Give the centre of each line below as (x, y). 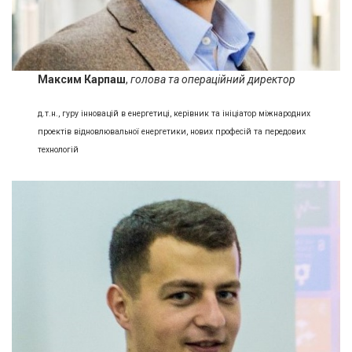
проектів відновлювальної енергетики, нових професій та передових (172, 131)
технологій (59, 149)
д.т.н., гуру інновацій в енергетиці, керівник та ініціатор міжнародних (174, 113)
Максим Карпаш (82, 80)
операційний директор (239, 80)
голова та (155, 80)
